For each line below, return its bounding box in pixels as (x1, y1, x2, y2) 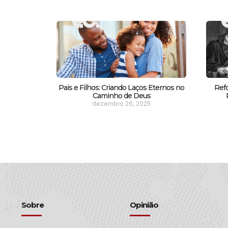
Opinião (130, 199, 159, 210)
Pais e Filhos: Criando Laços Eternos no (59, 82, 185, 92)
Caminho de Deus (92, 91, 151, 100)
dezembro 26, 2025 (92, 99, 151, 107)
